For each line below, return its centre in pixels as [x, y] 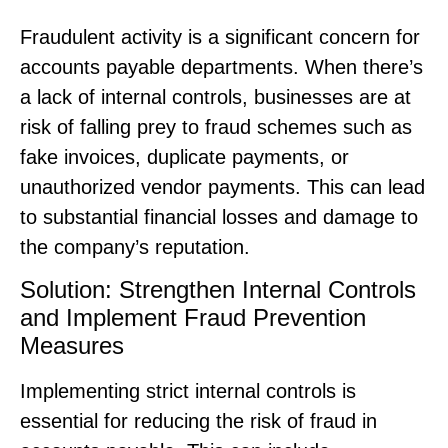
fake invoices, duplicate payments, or [184, 156]
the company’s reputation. [135, 246]
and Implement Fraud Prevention [193, 318]
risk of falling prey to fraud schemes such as [216, 126]
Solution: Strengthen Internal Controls [218, 290]
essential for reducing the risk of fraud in [198, 421]
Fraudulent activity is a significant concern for [220, 36]
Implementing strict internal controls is [188, 391]
